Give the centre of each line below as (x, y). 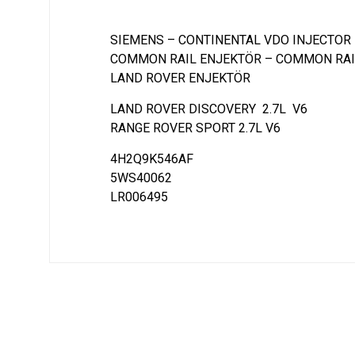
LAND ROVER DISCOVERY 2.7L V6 (209, 109)
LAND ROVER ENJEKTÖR (181, 78)
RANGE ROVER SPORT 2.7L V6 (196, 128)
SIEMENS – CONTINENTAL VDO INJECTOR (231, 40)
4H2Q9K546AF (152, 158)
